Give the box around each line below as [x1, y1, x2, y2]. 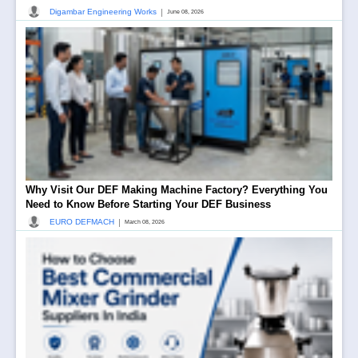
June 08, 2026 [167, 7, 204, 15]
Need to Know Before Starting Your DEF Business [26, 197, 271, 210]
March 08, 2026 [125, 217, 165, 225]
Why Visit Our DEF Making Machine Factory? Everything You [26, 183, 328, 196]
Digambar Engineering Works [50, 7, 157, 17]
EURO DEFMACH [50, 217, 114, 227]
